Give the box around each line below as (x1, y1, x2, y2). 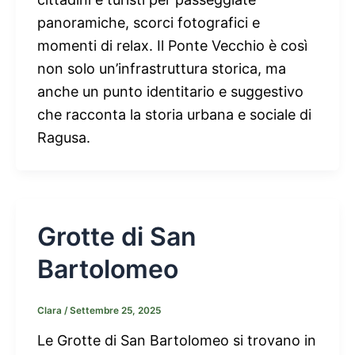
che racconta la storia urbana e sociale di (37, 106, 311, 124)
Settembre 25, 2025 (70, 305, 161, 317)
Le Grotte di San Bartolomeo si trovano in (37, 332, 316, 349)
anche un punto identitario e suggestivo (37, 83, 303, 101)
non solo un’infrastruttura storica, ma (37, 60, 286, 78)
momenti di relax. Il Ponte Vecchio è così (37, 37, 307, 55)
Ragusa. (37, 129, 90, 147)
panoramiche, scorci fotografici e (37, 14, 260, 32)
